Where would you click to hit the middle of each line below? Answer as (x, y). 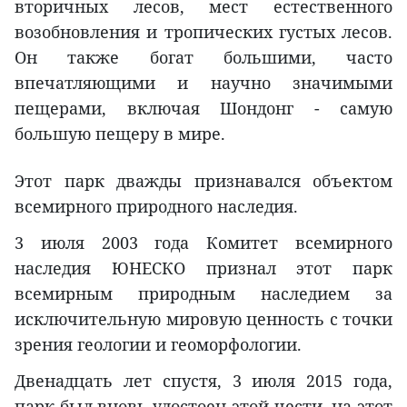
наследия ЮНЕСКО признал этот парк (203, 268)
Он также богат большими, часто (203, 58)
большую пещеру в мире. (120, 134)
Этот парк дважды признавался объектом (203, 181)
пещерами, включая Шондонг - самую (203, 109)
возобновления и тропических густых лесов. (203, 32)
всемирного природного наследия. (156, 207)
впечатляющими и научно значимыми (203, 83)
